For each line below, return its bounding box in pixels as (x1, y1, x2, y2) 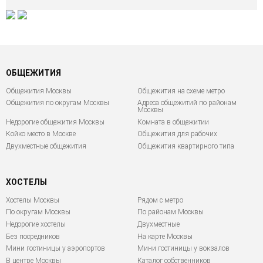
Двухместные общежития (6, 141, 86, 150)
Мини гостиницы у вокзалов (137, 244, 230, 253)
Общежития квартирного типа (137, 141, 234, 150)
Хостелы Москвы (6, 195, 59, 204)
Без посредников (6, 232, 60, 241)
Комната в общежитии (137, 117, 209, 126)
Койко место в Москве (6, 130, 76, 139)
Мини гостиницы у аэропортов (6, 244, 105, 253)
